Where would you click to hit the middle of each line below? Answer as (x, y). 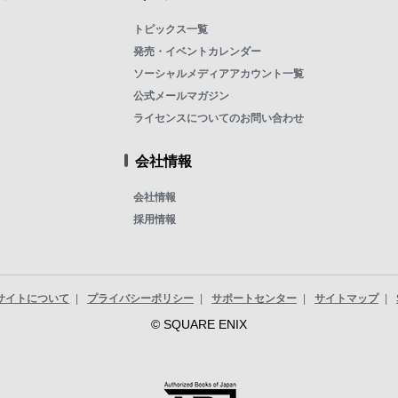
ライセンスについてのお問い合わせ (218, 119)
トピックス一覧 (170, 30)
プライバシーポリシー (140, 299)
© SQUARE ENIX (199, 325)
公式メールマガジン (181, 96)
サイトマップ (346, 299)
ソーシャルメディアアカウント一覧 (218, 74)
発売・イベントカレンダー (197, 52)
